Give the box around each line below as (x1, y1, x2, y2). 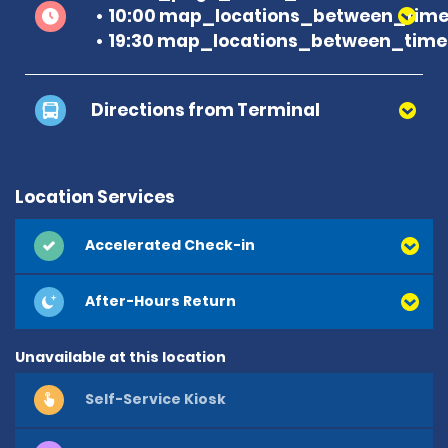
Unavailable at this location (15, 346, 226, 367)
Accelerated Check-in (85, 235, 255, 256)
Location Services (15, 184, 175, 209)
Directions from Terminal (91, 97, 320, 122)
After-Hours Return (85, 291, 236, 312)
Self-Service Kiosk (85, 389, 226, 410)
